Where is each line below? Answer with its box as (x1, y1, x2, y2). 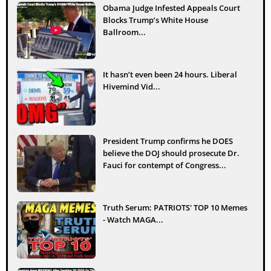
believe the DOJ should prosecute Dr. (103, 147, 240, 158)
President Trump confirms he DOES (103, 135, 233, 146)
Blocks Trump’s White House (103, 14, 208, 25)
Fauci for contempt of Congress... (103, 159, 226, 171)
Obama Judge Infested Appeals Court (103, 2, 240, 13)
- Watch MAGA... (103, 214, 163, 225)
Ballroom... (103, 26, 146, 38)
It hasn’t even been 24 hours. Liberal (103, 68, 237, 80)
